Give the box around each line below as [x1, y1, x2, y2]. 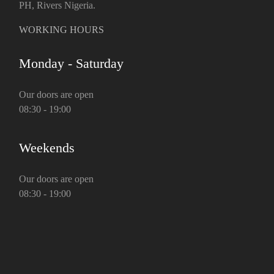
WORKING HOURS [19, 24, 105, 35]
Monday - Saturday [19, 55, 124, 71]
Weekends [19, 139, 75, 155]
